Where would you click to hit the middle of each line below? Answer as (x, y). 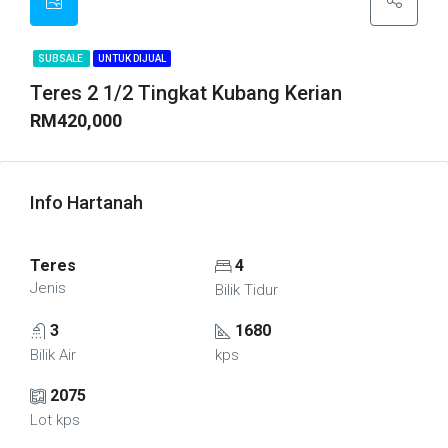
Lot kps (55, 420)
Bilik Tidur (246, 290)
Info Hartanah (86, 202)
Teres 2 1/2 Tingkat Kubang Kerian (186, 93)
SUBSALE (61, 58)
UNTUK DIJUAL (132, 58)
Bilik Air (53, 355)
